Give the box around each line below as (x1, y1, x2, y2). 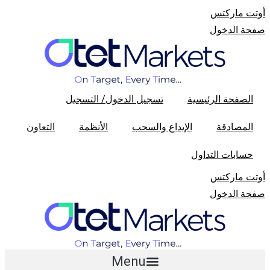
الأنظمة (79, 121, 108, 133)
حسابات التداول (191, 149, 253, 160)
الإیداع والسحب (132, 121, 192, 133)
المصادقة (216, 121, 253, 133)
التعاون (27, 121, 55, 133)
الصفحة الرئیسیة (187, 93, 253, 105)
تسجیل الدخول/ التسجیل (66, 93, 163, 105)
